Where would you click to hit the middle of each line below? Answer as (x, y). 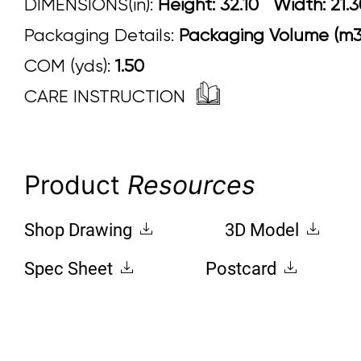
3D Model (264, 230)
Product (76, 185)
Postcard (243, 268)
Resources (191, 185)
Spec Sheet (71, 268)
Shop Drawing (80, 230)
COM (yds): (70, 65)
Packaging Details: (102, 35)
